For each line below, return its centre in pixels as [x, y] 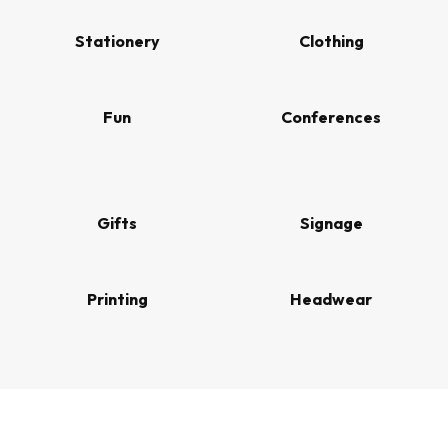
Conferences [331, 117]
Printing [117, 299]
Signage [331, 223]
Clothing [331, 41]
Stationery [117, 41]
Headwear [331, 299]
